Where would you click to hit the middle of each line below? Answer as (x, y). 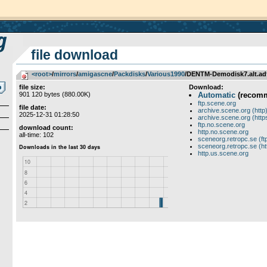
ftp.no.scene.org (221, 125)
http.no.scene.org (223, 132)
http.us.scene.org (223, 153)
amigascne (95, 74)
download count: (46, 128)
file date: (32, 107)
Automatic (216, 95)
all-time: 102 (36, 135)
